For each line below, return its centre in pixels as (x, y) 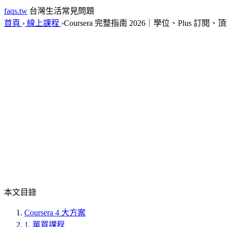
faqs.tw (16, 11)
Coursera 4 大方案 (55, 213)
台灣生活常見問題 (62, 11)
